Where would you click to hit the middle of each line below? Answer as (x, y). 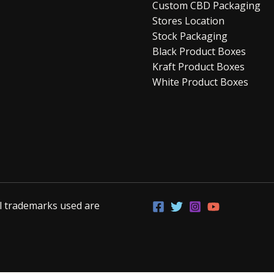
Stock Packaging (190, 36)
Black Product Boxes (199, 52)
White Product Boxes (200, 82)
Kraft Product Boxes (198, 67)
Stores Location (188, 21)
